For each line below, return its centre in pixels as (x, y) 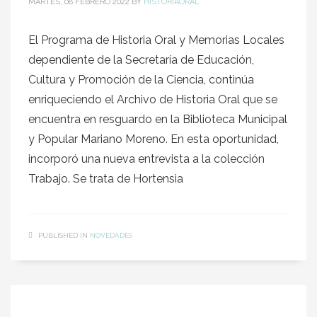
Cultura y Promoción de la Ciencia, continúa (141, 80)
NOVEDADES (111, 235)
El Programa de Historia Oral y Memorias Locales (156, 40)
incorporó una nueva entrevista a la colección (146, 159)
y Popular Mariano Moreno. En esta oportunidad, (154, 139)
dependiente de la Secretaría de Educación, (141, 60)
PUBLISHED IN (63, 235)
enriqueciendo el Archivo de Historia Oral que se (153, 99)
